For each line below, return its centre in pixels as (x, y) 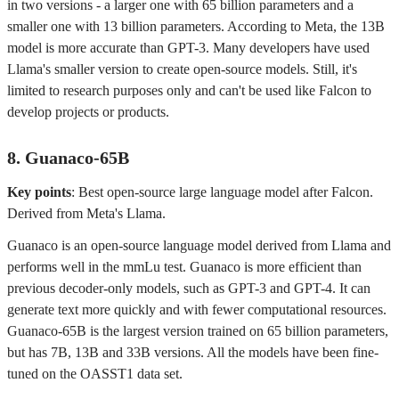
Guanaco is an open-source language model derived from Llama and (199, 245)
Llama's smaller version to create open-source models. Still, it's (182, 69)
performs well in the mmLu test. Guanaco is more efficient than (184, 267)
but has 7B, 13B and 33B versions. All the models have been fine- (193, 352)
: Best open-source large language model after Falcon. (222, 192)
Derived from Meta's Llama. (86, 213)
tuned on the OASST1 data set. (95, 374)
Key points (39, 192)
